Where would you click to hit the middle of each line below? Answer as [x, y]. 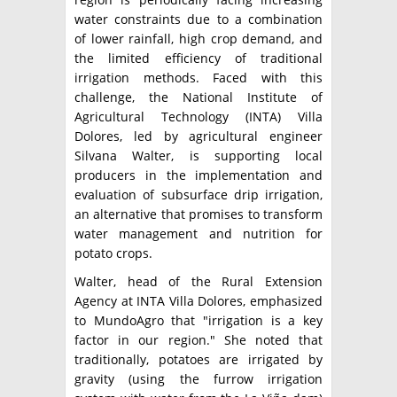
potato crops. [113, 253]
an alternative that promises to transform [198, 214]
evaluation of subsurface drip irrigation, [198, 195]
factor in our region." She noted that [198, 340]
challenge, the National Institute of [198, 97]
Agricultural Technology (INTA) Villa [198, 117]
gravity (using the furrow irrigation [198, 379]
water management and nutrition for [198, 234]
